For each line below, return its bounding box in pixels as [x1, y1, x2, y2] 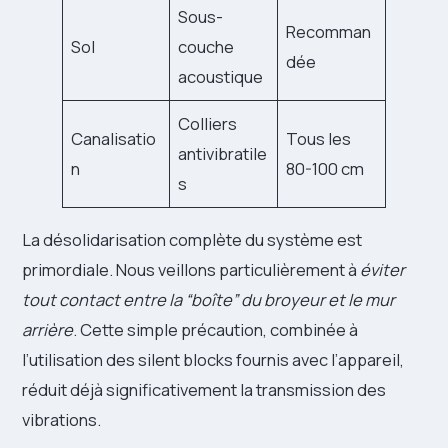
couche [178, 35, 235, 59]
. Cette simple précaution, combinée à [73, 317, 358, 341]
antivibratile [178, 142, 268, 166]
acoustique [178, 65, 264, 89]
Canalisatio [71, 127, 157, 151]
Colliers [178, 112, 238, 136]
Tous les [286, 127, 352, 151]
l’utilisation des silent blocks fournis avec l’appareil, [22, 347, 404, 371]
